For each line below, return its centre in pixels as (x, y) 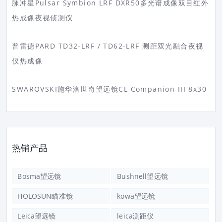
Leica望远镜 (37, 216)
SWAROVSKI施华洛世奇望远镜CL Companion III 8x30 (110, 89)
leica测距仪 (136, 216)
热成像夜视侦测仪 (43, 18)
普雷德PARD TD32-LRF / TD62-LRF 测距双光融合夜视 (108, 46)
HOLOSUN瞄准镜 (45, 196)
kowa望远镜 (136, 196)
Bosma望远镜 (39, 176)
